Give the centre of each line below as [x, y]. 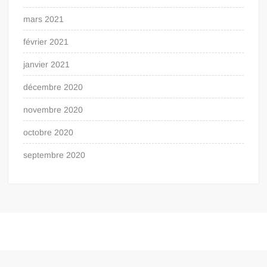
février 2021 [46, 41]
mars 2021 [44, 19]
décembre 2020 [53, 87]
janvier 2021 [47, 64]
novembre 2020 [53, 109]
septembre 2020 [55, 155]
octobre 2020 [49, 132]
